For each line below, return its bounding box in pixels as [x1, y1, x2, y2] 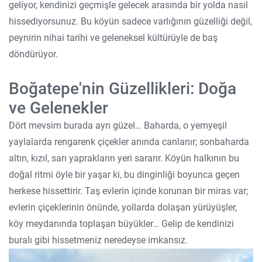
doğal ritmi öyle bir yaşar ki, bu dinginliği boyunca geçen [9, 169, 240, 180]
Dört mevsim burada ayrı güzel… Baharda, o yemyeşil [9, 120, 227, 131]
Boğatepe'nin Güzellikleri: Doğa [9, 79, 236, 98]
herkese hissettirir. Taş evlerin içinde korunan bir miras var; [9, 185, 248, 196]
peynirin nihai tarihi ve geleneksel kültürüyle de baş [9, 32, 218, 43]
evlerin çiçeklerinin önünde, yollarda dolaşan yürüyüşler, [9, 202, 237, 213]
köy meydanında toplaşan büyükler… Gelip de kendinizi [9, 218, 234, 229]
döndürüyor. [9, 49, 58, 60]
